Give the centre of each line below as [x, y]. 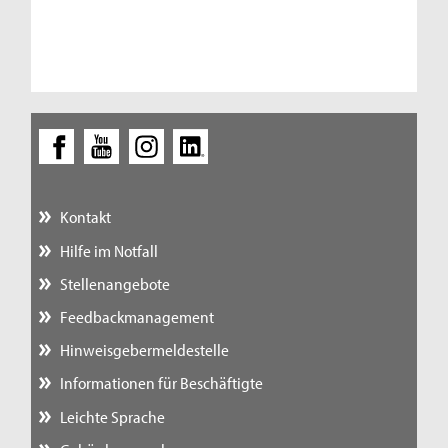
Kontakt [85, 217]
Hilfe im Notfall [108, 250]
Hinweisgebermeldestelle [144, 350]
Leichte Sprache [112, 416]
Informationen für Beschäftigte [161, 383]
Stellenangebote [114, 283]
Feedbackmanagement [136, 316]
